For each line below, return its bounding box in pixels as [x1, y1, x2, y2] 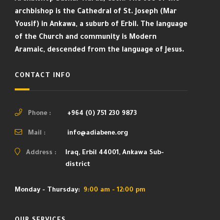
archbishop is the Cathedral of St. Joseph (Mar [15, 8, 177, 16]
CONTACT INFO [15, 72, 71, 80]
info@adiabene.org [67, 130, 128, 137]
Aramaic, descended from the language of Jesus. [15, 46, 184, 55]
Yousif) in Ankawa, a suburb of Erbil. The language [15, 21, 188, 29]
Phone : [28, 110, 51, 117]
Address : [26, 149, 56, 157]
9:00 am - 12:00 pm [83, 187, 145, 194]
